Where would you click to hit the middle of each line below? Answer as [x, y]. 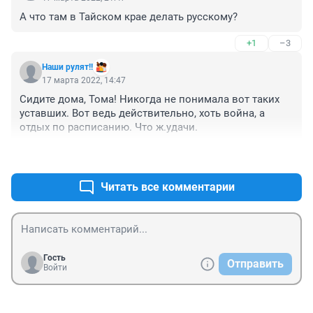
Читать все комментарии [168, 187]
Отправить [255, 264]
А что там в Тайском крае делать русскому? [129, 17]
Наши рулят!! [67, 67]
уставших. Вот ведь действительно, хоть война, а [142, 114]
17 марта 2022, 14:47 [84, 81]
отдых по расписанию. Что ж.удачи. [109, 128]
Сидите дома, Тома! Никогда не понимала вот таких [150, 100]
